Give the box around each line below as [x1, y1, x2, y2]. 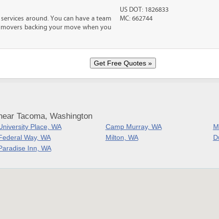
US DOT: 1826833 [120, 6, 169, 14]
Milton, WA [105, 133, 138, 141]
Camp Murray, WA [105, 123, 162, 131]
